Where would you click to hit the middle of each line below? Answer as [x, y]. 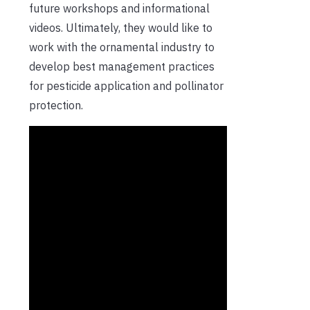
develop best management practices [122, 66]
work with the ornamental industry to [122, 47]
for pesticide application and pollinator [126, 85]
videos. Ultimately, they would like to [121, 27]
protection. [56, 105]
